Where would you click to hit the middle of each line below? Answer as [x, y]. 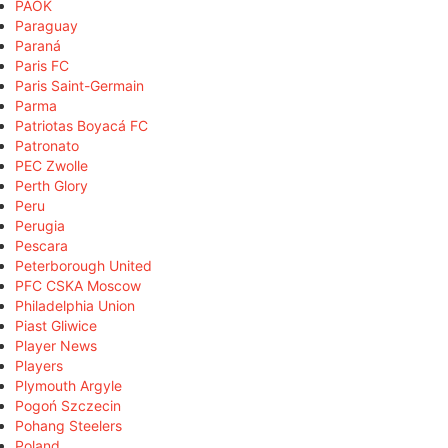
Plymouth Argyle [68, 385]
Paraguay [46, 25]
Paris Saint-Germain [79, 85]
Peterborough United [83, 265]
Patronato [47, 145]
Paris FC [42, 65]
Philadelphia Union [75, 305]
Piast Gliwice [56, 325]
